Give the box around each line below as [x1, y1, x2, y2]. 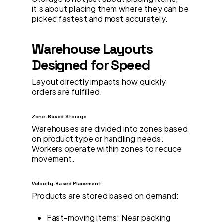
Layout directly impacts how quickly [32, 76, 166, 87]
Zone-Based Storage [32, 113, 87, 120]
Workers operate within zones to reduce [32, 143, 182, 154]
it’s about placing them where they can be [32, 3, 189, 14]
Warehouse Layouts [32, 40, 153, 57]
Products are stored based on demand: [32, 190, 179, 201]
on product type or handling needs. [32, 133, 164, 144]
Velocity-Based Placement [32, 180, 101, 187]
